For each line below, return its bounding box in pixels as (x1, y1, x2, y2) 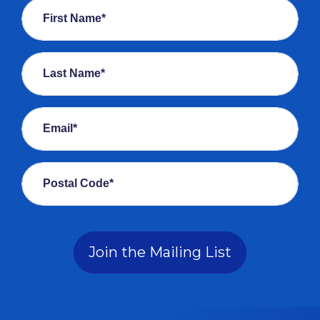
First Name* (43, 12, 106, 25)
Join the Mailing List (89, 243, 231, 261)
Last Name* (43, 67, 105, 80)
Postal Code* (43, 177, 114, 190)
